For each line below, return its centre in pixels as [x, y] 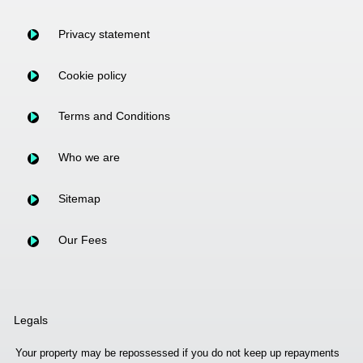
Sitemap [79, 199]
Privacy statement [104, 34]
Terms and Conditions [114, 116]
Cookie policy [92, 75]
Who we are [89, 158]
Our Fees [82, 240]
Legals [31, 320]
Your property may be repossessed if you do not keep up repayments [177, 353]
